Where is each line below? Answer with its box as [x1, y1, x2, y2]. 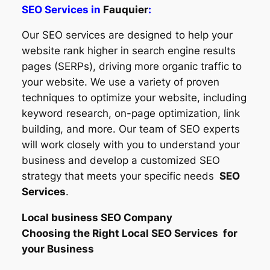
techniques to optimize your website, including [21, 92, 246, 104]
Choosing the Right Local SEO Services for [21, 227, 237, 240]
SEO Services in [21, 3, 103, 16]
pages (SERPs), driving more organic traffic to [21, 60, 242, 73]
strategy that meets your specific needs [21, 170, 217, 183]
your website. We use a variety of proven [21, 76, 219, 89]
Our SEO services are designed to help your [21, 29, 233, 42]
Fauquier [102, 3, 148, 16]
